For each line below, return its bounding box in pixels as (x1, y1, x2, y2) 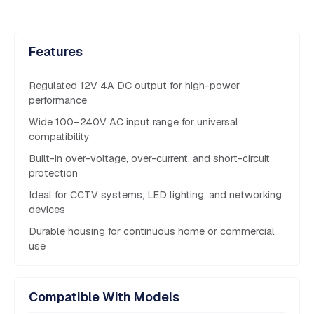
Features (29, 43, 83, 60)
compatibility (29, 130, 90, 144)
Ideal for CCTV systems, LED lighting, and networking (29, 189, 282, 202)
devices (29, 203, 65, 217)
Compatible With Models (29, 289, 179, 306)
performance (29, 94, 87, 107)
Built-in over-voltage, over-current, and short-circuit (29, 152, 270, 165)
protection (29, 167, 78, 180)
